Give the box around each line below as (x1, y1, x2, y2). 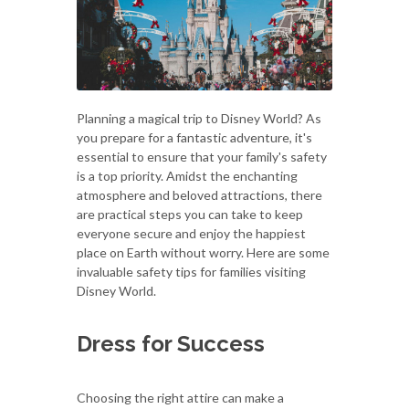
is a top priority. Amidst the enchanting (77, 167, 298, 184)
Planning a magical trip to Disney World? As (77, 110, 321, 126)
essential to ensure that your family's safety (77, 148, 327, 164)
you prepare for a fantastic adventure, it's (77, 129, 312, 145)
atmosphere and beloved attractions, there (77, 186, 322, 203)
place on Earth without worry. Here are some (77, 244, 330, 260)
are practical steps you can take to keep (77, 205, 303, 222)
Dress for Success (77, 330, 265, 357)
